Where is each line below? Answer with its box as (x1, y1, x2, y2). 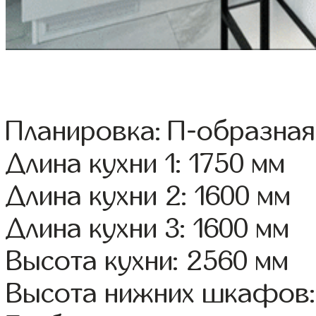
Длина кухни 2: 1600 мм (6, 181, 291, 212)
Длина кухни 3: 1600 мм (6, 214, 290, 244)
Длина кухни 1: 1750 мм (6, 149, 286, 179)
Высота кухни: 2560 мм (6, 246, 289, 276)
